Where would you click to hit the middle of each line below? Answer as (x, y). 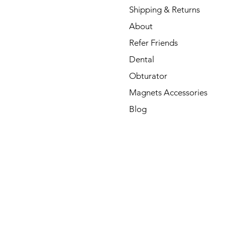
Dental (142, 59)
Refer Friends (153, 43)
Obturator (148, 76)
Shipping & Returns (164, 10)
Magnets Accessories (168, 92)
